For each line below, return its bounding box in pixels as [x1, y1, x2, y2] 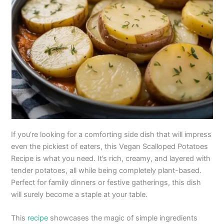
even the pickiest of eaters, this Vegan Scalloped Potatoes [11, 141, 208, 151]
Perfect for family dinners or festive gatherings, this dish [11, 177, 201, 187]
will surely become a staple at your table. [11, 189, 148, 199]
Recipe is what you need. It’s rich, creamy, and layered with [11, 153, 211, 163]
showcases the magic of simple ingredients [48, 213, 198, 223]
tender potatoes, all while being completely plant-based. [11, 165, 202, 175]
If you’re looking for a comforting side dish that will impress [11, 129, 212, 139]
